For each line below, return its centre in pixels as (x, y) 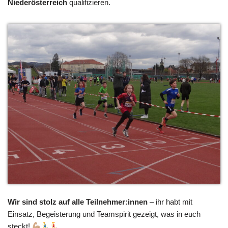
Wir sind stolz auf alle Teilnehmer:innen (78, 202)
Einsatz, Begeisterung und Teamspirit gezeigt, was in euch (104, 214)
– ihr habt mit (170, 202)
